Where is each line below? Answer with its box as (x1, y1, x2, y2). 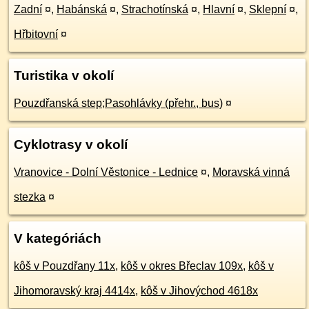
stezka (14, 191, 46, 203)
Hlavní (203, 3, 235, 15)
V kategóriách (14, 231, 101, 246)
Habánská (57, 3, 107, 15)
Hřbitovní (14, 28, 58, 40)
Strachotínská (121, 3, 188, 15)
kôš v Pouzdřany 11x (14, 260, 115, 272)
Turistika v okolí (14, 68, 114, 83)
